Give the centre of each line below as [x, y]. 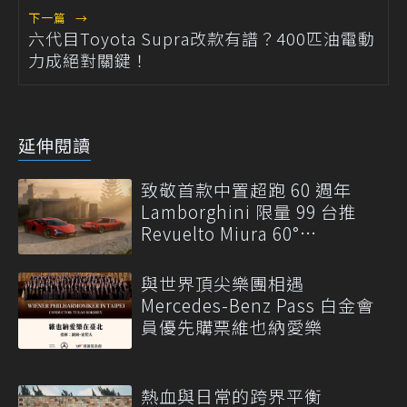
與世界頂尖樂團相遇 [223, 283]
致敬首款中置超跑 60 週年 [246, 189]
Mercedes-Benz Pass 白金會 [258, 305]
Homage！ [185, 254]
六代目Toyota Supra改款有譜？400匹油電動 [202, 38]
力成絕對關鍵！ [89, 60]
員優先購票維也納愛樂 [232, 327]
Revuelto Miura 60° [220, 233]
